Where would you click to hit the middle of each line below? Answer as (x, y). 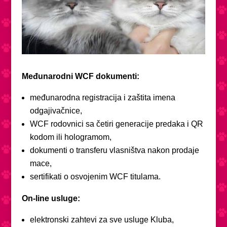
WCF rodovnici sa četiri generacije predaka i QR (116, 124)
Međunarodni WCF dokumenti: (80, 76)
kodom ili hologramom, (70, 137)
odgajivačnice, (56, 110)
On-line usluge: (51, 198)
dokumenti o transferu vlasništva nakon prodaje (114, 150)
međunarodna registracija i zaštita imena (102, 97)
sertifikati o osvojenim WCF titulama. (95, 176)
